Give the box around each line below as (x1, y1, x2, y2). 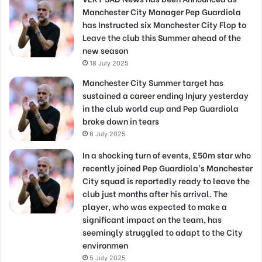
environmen (82, 239, 128, 251)
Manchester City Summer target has (82, 76, 223, 89)
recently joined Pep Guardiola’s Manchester (82, 161, 253, 174)
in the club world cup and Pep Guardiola (82, 102, 239, 115)
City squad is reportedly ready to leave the (82, 174, 250, 187)
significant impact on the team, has (82, 213, 222, 226)
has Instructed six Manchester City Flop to (82, 18, 246, 31)
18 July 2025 (89, 59, 129, 68)
